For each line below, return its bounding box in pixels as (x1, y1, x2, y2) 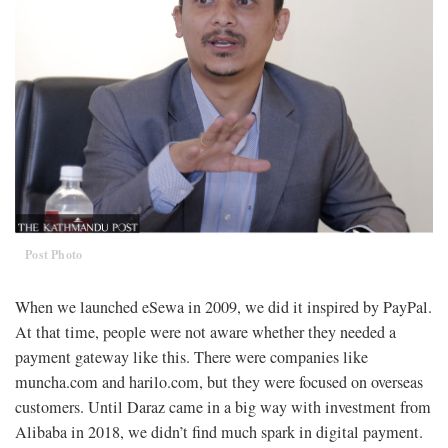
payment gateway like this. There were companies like (15, 345, 368, 368)
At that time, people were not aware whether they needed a (15, 320, 396, 343)
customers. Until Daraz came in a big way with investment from (15, 395, 431, 418)
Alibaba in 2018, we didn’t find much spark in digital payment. (15, 420, 423, 443)
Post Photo (25, 245, 83, 263)
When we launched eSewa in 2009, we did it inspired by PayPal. (15, 295, 432, 318)
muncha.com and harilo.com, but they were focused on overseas (15, 370, 423, 393)
